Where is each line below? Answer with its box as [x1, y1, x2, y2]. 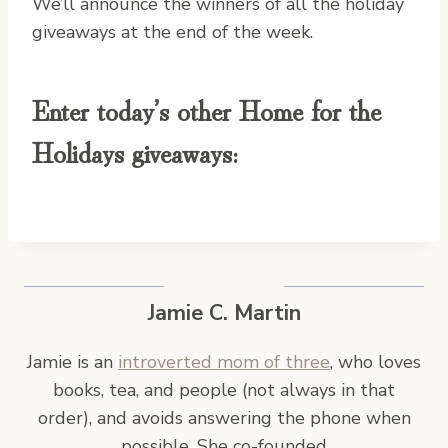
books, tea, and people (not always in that [53, 377, 395, 402]
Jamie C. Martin [147, 297, 301, 328]
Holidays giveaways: [32, 130, 238, 171]
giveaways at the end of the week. [32, 19, 313, 44]
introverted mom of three [118, 349, 330, 374]
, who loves [330, 349, 421, 374]
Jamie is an [27, 349, 118, 374]
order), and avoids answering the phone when [37, 405, 411, 430]
